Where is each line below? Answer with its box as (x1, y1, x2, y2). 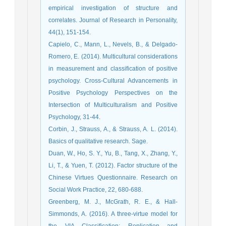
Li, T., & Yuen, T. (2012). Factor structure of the (48, 162, 178, 169)
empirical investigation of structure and (48, 5, 178, 12)
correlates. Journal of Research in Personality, (48, 17, 178, 24)
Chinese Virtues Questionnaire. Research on (48, 174, 178, 182)
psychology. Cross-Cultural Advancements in (48, 77, 178, 85)
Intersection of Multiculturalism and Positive (48, 101, 178, 109)
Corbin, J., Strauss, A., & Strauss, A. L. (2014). (48, 126, 178, 133)
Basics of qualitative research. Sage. (48, 138, 148, 145)
